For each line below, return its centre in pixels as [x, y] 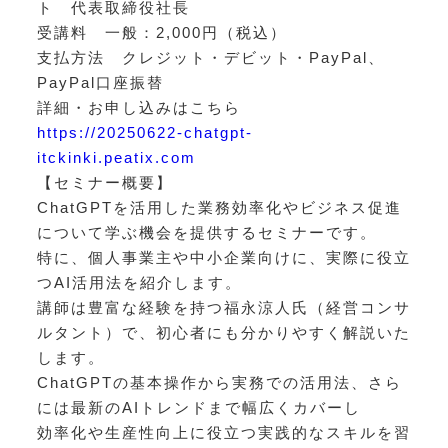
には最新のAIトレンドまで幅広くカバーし [198, 407]
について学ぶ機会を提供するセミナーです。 [206, 232]
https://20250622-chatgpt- [144, 132]
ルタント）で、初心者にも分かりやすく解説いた [223, 332]
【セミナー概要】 [104, 182]
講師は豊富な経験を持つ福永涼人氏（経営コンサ [223, 307]
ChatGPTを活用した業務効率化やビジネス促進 [219, 207]
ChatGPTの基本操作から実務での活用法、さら [219, 382]
